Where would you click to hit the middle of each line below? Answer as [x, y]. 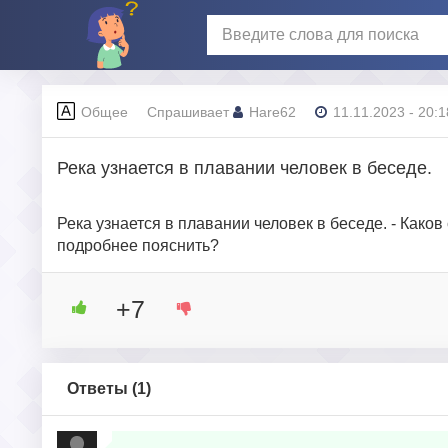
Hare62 [272, 111]
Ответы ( [102, 388]
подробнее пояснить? [138, 245]
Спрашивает [190, 111]
